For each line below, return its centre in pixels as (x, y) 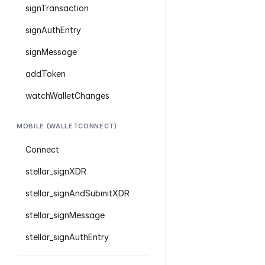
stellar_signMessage (65, 215)
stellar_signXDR (56, 171)
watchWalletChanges (67, 96)
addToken (46, 74)
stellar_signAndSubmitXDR (77, 193)
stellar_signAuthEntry (67, 237)
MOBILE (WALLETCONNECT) (67, 126)
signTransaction (57, 8)
